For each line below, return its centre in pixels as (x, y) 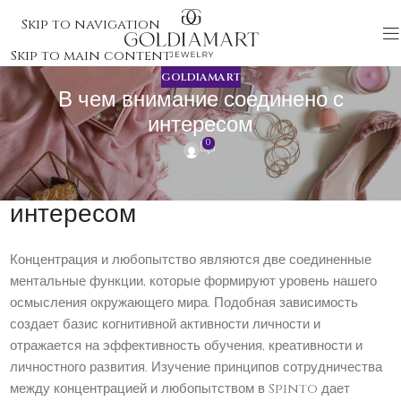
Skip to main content (91, 55)
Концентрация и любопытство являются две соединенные (191, 260)
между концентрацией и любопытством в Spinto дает (180, 389)
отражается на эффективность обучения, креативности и (187, 346)
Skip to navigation (91, 24)
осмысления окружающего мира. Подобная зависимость (184, 303)
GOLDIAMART (200, 77)
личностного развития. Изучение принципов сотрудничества (196, 368)
